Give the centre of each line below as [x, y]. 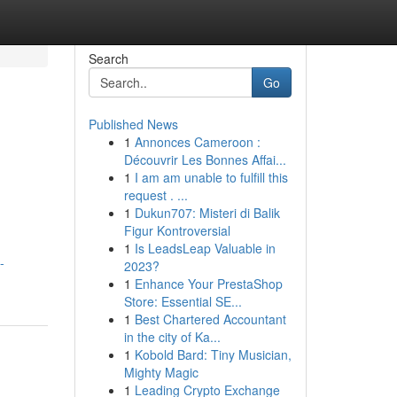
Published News [133, 124]
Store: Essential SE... [183, 301]
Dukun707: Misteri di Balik [207, 213]
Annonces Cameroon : [197, 142]
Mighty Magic [161, 372]
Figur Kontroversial [177, 230]
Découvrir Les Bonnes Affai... [205, 160]
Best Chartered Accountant [210, 319]
